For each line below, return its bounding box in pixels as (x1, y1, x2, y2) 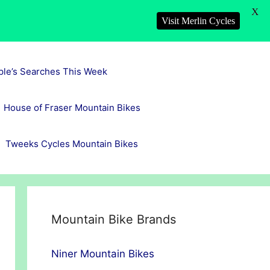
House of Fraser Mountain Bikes (3, 102, 140, 113)
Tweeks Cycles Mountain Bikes (5, 138, 138, 149)
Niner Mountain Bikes (51, 248, 154, 260)
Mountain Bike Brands (51, 212, 176, 227)
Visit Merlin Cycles (162, 16, 235, 26)
